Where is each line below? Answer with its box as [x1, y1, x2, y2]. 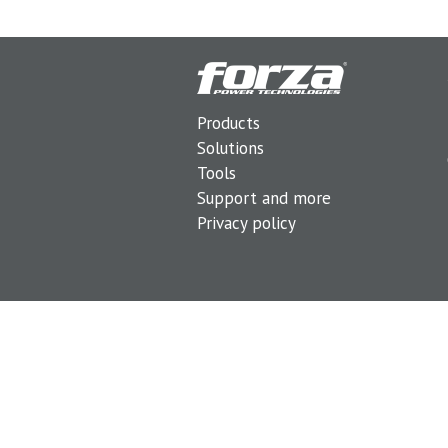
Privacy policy [197, 211, 296, 234]
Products [197, 111, 260, 134]
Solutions [197, 136, 264, 159]
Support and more [197, 186, 331, 209]
